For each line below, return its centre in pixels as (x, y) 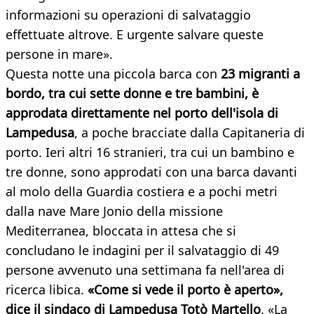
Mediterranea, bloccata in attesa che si (121, 231)
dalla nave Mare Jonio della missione (114, 211)
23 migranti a (260, 74)
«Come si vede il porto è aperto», (185, 290)
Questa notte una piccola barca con (113, 74)
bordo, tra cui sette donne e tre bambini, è (132, 94)
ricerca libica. (47, 290)
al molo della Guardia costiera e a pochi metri (142, 192)
